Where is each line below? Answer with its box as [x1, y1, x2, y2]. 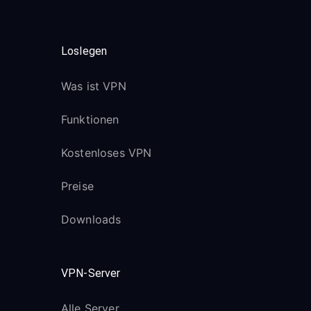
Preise [61, 179, 94, 193]
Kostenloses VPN [61, 146, 152, 160]
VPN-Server [61, 267, 121, 280]
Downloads [61, 212, 121, 226]
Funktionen [61, 112, 119, 126]
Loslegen [61, 44, 108, 58]
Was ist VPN [61, 79, 126, 93]
